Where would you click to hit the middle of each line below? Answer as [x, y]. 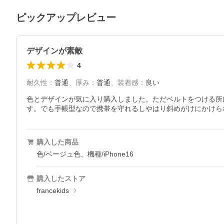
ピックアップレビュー [66, 17]
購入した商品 [57, 142]
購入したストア [61, 178]
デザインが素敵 [54, 51]
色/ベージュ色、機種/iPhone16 [85, 154]
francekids [53, 190]
